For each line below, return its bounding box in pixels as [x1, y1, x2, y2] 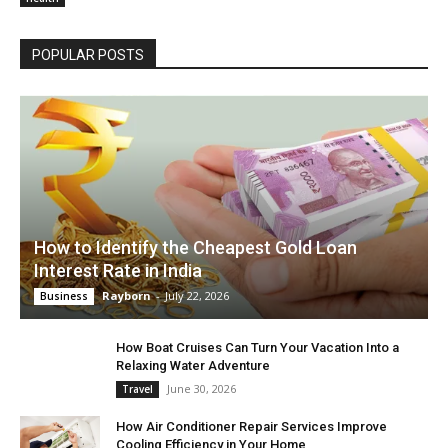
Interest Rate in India [34, 260, 202, 282]
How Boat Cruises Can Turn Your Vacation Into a [116, 340, 399, 356]
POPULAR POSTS [32, 47, 144, 64]
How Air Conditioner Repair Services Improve [116, 419, 387, 435]
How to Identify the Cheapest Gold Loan [34, 237, 357, 259]
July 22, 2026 [165, 288, 229, 304]
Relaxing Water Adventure [116, 358, 270, 374]
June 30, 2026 [167, 381, 236, 397]
